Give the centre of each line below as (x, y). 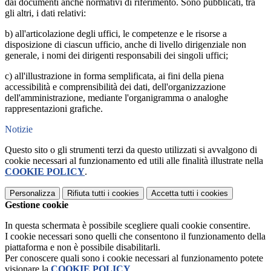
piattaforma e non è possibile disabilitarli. (83, 247)
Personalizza (32, 194)
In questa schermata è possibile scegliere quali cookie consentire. (128, 226)
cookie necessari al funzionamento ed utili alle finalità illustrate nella (134, 161)
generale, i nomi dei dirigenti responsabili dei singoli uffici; (116, 56)
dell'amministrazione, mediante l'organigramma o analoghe (116, 98)
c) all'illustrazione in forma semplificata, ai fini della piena (114, 76)
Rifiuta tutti (86, 194)
